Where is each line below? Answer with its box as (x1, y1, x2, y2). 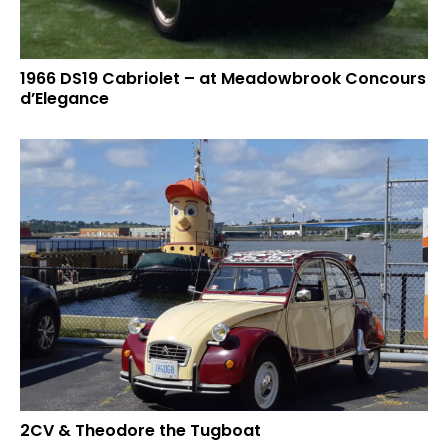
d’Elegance (20, 87, 109, 111)
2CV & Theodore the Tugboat (20, 419, 261, 443)
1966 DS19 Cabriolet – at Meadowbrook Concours (20, 67, 426, 91)
